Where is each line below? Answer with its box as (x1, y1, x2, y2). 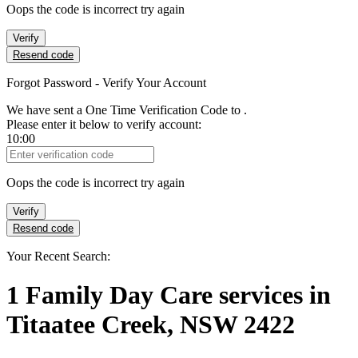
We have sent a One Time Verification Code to (6, 103, 244, 117)
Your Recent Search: (6, 249, 110, 263)
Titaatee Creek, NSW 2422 (6, 310, 295, 340)
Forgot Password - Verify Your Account (6, 76, 206, 89)
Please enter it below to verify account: (6, 117, 201, 131)
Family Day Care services (26, 280, 309, 310)
